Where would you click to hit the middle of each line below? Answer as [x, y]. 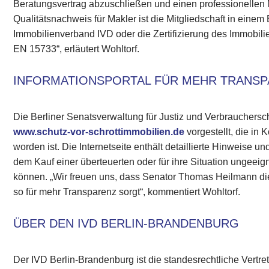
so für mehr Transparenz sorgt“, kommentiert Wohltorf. [127, 192]
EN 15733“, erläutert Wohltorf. [77, 49]
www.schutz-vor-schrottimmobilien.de [99, 132]
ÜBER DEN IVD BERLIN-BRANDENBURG [126, 224]
